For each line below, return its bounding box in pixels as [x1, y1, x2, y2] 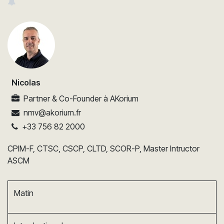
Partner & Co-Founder [23, 93, 101, 103]
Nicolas [11, 77, 40, 87]
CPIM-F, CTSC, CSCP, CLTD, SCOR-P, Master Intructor [7, 143, 199, 153]
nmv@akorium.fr [23, 107, 81, 117]
